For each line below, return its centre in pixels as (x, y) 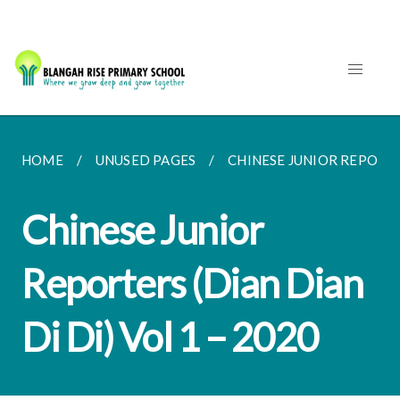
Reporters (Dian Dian (192, 283)
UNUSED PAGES (146, 160)
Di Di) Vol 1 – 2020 (170, 337)
